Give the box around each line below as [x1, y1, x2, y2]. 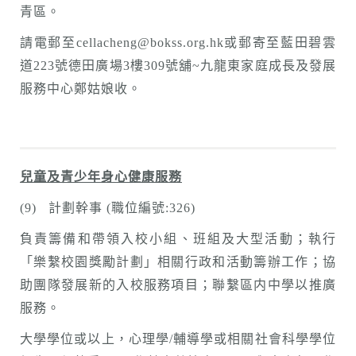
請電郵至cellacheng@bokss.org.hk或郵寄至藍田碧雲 [20, 36, 336, 49]
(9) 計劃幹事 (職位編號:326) [20, 201, 195, 215]
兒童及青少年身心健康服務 [20, 170, 182, 184]
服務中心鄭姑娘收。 [20, 82, 141, 95]
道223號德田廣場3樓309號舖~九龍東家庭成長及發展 [20, 59, 336, 72]
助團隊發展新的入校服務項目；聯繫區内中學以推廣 [20, 278, 336, 292]
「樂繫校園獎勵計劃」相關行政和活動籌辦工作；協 [20, 255, 336, 269]
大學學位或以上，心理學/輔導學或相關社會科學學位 [20, 332, 336, 346]
